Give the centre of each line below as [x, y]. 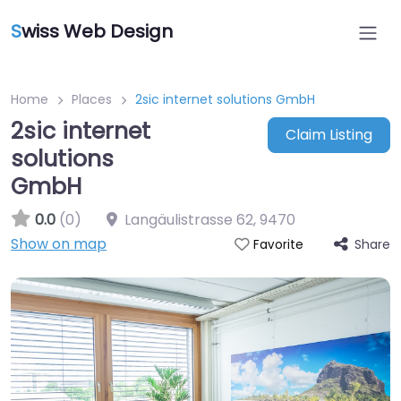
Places [92, 99]
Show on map [59, 244]
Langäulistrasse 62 [189, 220]
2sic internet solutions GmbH [225, 99]
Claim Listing [328, 135]
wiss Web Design [97, 31]
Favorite [278, 245]
